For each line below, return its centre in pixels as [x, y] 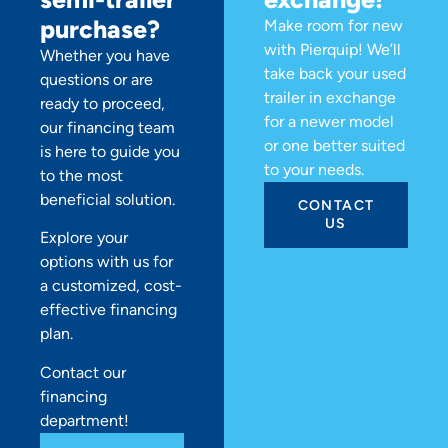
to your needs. [314, 169]
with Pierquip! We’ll [332, 49]
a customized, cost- [111, 286]
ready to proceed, [102, 103]
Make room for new [333, 25]
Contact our [83, 372]
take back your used [335, 73]
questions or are [96, 79]
